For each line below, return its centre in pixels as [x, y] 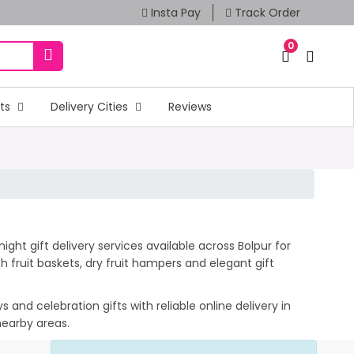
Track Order [265, 13]
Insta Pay [174, 13]
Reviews [190, 106]
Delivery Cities [90, 106]
